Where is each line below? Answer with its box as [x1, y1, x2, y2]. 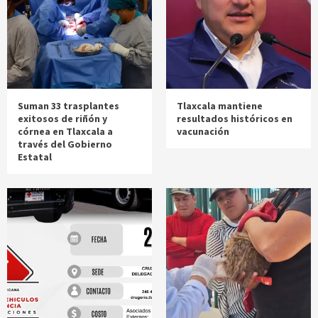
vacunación [177, 125, 229, 138]
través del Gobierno [18, 138, 112, 151]
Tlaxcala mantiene [177, 99, 263, 113]
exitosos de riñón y [18, 112, 107, 126]
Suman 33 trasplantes [18, 99, 119, 113]
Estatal [18, 150, 52, 164]
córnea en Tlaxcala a [18, 125, 113, 138]
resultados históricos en [177, 112, 292, 126]
